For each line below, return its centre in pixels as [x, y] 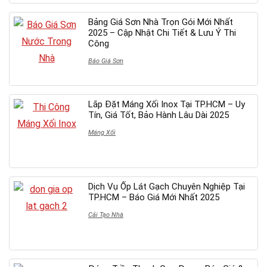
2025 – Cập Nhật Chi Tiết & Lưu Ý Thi [162, 32]
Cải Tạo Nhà [106, 215]
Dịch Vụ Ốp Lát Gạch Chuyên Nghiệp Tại [167, 186]
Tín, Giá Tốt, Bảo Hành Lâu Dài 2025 [159, 115]
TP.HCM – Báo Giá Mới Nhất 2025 [154, 197]
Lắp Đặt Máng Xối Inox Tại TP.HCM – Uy [167, 104]
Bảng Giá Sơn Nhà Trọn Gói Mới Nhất [161, 22]
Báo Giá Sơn [106, 61]
